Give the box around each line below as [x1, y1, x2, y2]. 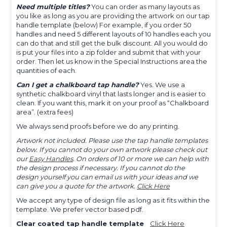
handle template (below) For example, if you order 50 [16, 20, 192, 29]
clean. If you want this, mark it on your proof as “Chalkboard [16, 98, 209, 107]
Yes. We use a [140, 80, 185, 89]
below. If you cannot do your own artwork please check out [16, 145, 207, 154]
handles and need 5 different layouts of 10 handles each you [16, 29, 211, 38]
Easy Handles [29, 154, 73, 163]
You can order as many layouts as [90, 2, 200, 11]
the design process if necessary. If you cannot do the [16, 163, 185, 172]
